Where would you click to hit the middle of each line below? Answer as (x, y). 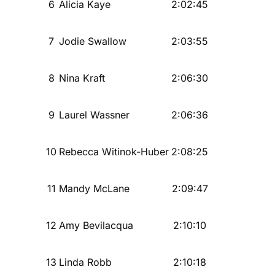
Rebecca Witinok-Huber (114, 151)
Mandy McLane (94, 188)
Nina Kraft (82, 78)
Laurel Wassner (94, 114)
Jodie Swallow (93, 41)
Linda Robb (85, 262)
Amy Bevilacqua (96, 225)
